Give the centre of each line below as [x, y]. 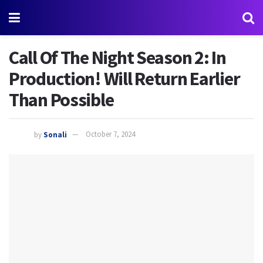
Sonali [55, 134]
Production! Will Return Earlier [124, 79]
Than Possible [61, 100]
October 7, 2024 [110, 134]
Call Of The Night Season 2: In [117, 58]
